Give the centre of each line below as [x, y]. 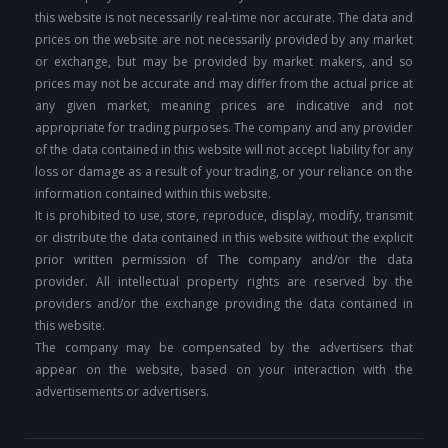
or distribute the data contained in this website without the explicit [224, 237]
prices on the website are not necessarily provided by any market [224, 39]
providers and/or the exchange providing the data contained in [224, 303]
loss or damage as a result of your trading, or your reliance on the [224, 171]
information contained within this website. [153, 193]
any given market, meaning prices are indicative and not [224, 105]
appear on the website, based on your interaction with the [224, 369]
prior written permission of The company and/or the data [224, 259]
